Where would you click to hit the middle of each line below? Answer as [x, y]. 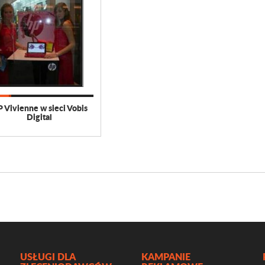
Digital [40, 117]
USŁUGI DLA [48, 256]
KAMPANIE [166, 256]
